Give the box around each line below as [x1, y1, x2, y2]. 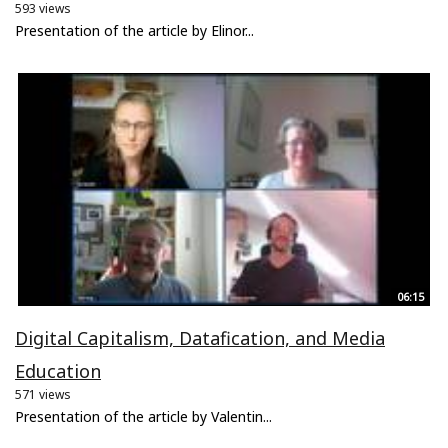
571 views [15, 386, 71, 404]
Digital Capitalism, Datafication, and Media [15, 326, 385, 351]
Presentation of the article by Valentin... [15, 407, 272, 427]
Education [15, 359, 101, 384]
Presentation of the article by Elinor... [15, 20, 254, 40]
